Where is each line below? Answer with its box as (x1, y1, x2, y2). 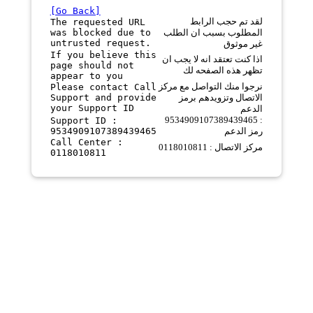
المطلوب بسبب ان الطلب (163, 27, 263, 38)
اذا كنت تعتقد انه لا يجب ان (161, 53, 263, 64)
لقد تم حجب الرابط (189, 15, 263, 27)
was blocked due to (50, 27, 151, 38)
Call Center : (50, 136, 123, 147)
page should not (50, 59, 134, 71)
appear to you (50, 70, 123, 81)
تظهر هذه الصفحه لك (182, 64, 263, 75)
